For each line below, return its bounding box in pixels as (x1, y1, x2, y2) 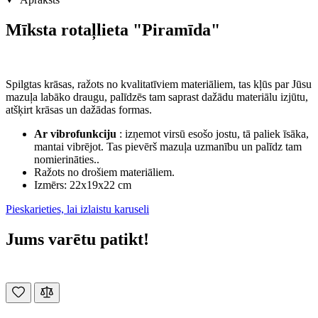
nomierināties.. (34, 153, 99, 165)
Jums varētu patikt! (6, 229, 149, 248)
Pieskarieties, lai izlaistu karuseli (6, 202, 149, 215)
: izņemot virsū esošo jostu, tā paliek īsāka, (116, 127, 309, 140)
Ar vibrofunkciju (34, 127, 116, 140)
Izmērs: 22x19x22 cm (34, 178, 131, 191)
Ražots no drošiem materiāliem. (34, 165, 175, 178)
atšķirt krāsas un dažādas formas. (6, 103, 152, 116)
